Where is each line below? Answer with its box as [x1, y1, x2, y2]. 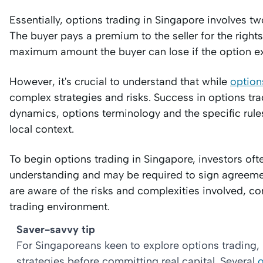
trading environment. [9, 200, 110, 213]
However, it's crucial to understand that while [9, 75, 230, 88]
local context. [9, 123, 74, 136]
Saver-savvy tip [16, 223, 95, 236]
